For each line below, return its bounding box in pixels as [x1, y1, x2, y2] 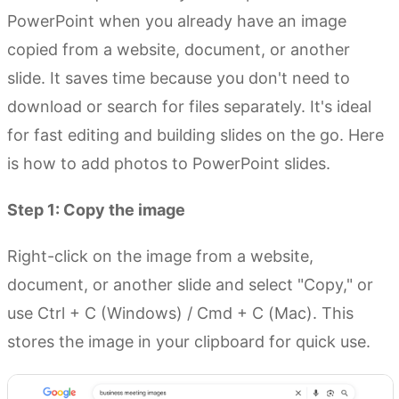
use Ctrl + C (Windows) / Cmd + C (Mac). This [7, 304, 354, 323]
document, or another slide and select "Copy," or [7, 275, 373, 295]
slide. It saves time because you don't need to [7, 69, 350, 88]
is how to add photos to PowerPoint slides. [7, 154, 330, 174]
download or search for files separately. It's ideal [7, 97, 371, 117]
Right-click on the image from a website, [7, 247, 313, 266]
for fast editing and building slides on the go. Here [7, 126, 384, 145]
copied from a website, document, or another [7, 40, 350, 60]
